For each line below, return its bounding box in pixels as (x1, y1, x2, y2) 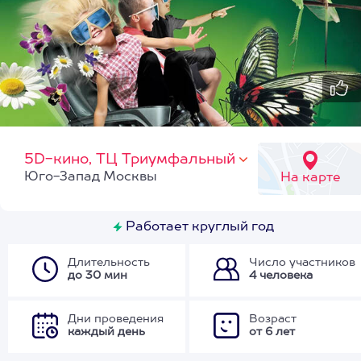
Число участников (249, 257, 355, 268)
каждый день (68, 326, 145, 338)
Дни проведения (68, 313, 164, 325)
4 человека (249, 270, 313, 281)
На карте (280, 172, 341, 185)
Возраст (249, 313, 297, 325)
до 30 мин (68, 270, 127, 281)
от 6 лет (249, 326, 295, 338)
